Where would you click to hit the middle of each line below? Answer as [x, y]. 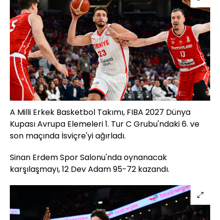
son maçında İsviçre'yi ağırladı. [68, 136]
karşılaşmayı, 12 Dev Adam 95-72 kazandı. [90, 169]
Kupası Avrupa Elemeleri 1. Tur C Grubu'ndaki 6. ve [105, 124]
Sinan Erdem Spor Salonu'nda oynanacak [88, 157]
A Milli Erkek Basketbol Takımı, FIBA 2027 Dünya [100, 112]
